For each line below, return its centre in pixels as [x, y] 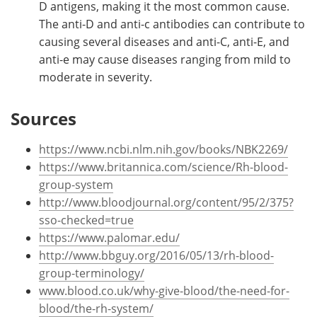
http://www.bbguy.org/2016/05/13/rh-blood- [156, 256]
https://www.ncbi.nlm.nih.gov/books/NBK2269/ [163, 150]
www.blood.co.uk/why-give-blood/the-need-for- [164, 291]
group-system [76, 185]
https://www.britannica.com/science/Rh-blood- [163, 167]
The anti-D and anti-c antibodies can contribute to [172, 24]
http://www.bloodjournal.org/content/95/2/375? [166, 203]
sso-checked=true [86, 220]
